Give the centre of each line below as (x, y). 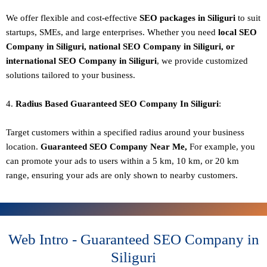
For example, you (221, 147)
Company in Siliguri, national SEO (74, 47)
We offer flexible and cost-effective (72, 18)
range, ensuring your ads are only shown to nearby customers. (122, 176)
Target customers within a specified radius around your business (125, 133)
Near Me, (169, 147)
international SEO (42, 61)
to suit (249, 18)
